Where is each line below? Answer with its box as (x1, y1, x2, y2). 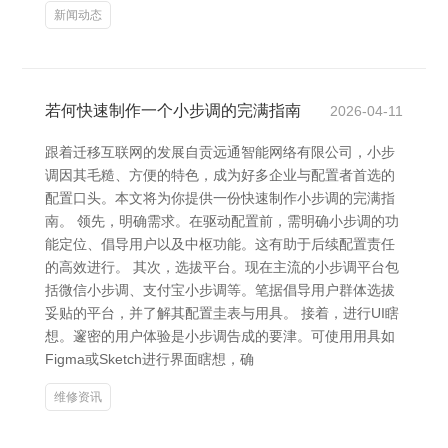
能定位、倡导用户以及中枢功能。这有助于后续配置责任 (45, 236, 395, 252)
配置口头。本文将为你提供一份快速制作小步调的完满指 (45, 190, 395, 206)
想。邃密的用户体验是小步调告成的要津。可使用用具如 (45, 328, 395, 344)
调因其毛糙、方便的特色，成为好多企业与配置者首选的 (45, 167, 395, 183)
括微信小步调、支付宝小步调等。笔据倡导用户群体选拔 (45, 282, 395, 298)
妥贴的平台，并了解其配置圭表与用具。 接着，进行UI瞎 (45, 305, 399, 321)
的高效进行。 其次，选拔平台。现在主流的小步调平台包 (45, 259, 399, 275)
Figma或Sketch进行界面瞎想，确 (45, 351, 254, 367)
